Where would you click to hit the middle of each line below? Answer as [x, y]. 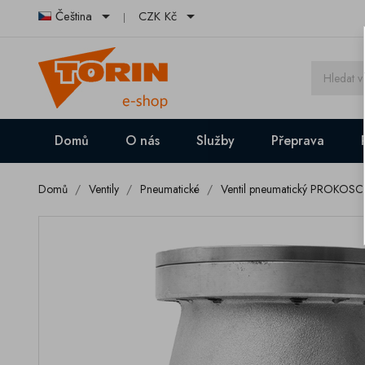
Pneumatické [170, 189]
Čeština [74, 17]
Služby [215, 141]
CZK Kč [158, 17]
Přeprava [298, 141]
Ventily [104, 189]
